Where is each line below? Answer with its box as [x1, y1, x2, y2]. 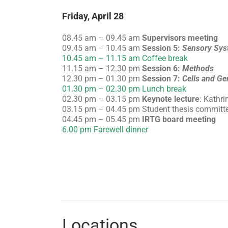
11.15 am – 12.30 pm [62, 63, 142, 73]
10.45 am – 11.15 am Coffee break [62, 53, 188, 63]
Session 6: [142, 63, 182, 73]
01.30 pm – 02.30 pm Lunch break [62, 83, 186, 94]
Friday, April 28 [62, 10, 124, 21]
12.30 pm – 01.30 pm [62, 73, 142, 83]
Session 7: [142, 73, 182, 83]
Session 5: [142, 43, 182, 53]
